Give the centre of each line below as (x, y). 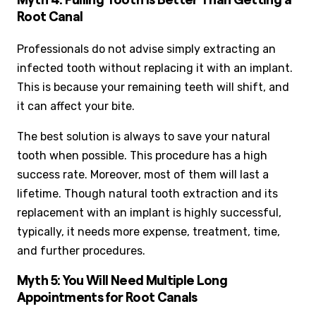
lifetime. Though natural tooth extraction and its (147, 193)
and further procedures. (81, 250)
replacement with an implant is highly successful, (149, 212)
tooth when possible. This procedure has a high (142, 155)
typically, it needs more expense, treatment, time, (148, 231)
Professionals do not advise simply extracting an (146, 49)
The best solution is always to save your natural (144, 136)
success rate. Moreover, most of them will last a (143, 174)
